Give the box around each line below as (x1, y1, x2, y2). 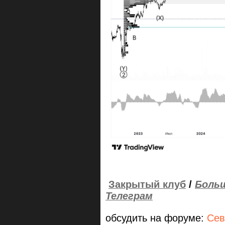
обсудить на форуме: (105, 212, 207, 223)
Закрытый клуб (108, 179, 186, 190)
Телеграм (105, 190, 153, 202)
